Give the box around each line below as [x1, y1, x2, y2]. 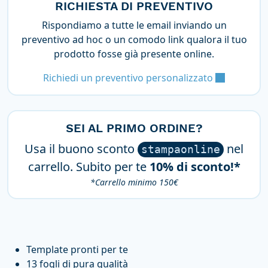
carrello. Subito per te [28, 159, 150, 175]
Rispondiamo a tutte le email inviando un [41, 19, 227, 32]
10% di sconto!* [149, 159, 240, 175]
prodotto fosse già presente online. [54, 47, 214, 61]
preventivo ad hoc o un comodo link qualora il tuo [21, 33, 247, 47]
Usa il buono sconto [25, 141, 138, 157]
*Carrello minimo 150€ [90, 176, 178, 188]
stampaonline [141, 144, 220, 156]
